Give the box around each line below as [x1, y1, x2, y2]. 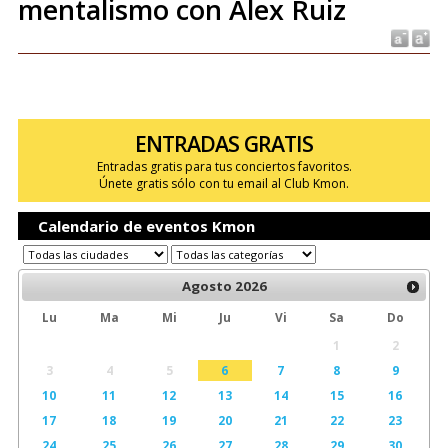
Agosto [181, 277, 232, 296]
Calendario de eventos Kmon [37, 216, 255, 236]
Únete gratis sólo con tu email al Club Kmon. [99, 175, 349, 192]
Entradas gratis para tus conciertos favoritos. [96, 158, 352, 175]
